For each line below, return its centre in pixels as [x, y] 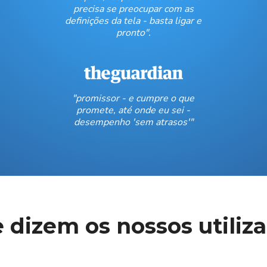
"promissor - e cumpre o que [133, 98]
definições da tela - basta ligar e [133, 21]
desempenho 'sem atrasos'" [133, 122]
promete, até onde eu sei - [133, 110]
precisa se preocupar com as [133, 9]
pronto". [133, 33]
